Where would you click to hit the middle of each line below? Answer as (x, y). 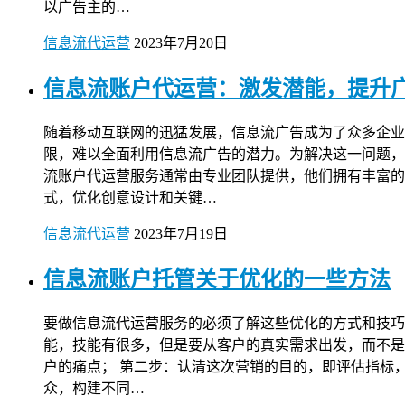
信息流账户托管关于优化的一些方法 (217, 279)
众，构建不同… (94, 388)
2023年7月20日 (181, 43)
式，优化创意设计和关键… (130, 197)
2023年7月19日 (181, 233)
